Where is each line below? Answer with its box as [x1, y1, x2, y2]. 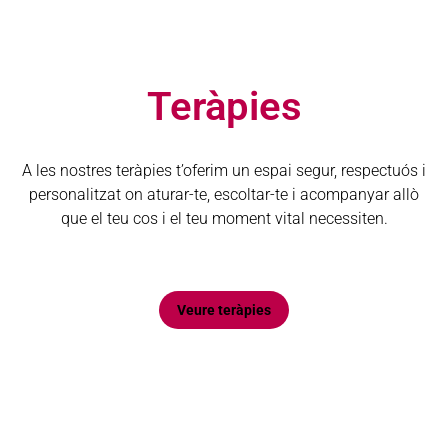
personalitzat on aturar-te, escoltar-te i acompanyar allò [29, 184, 419, 204]
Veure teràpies [177, 301, 271, 318]
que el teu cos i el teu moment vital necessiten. [60, 208, 388, 228]
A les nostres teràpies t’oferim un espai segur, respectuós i [22, 160, 426, 180]
